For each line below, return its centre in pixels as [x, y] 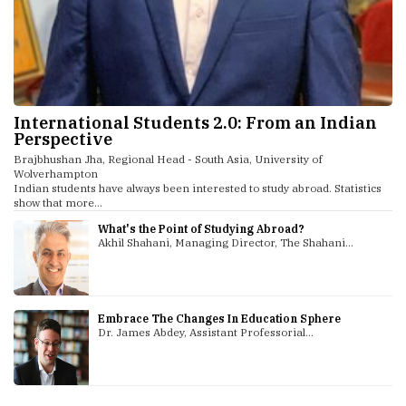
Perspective [63, 139]
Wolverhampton [56, 173]
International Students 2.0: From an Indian [195, 122]
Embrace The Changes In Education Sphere [220, 318]
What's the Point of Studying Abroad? [202, 228]
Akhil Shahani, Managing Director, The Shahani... [226, 242]
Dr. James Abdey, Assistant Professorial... [206, 332]
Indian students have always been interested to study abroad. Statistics [198, 188]
